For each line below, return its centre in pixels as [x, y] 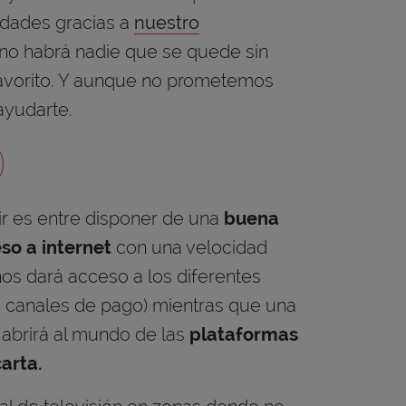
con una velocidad [189, 247]
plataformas [244, 334]
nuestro [167, 23]
